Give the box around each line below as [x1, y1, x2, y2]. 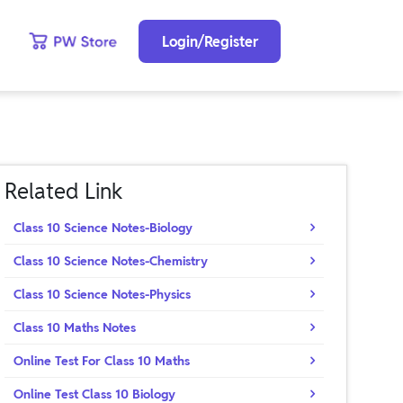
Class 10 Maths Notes [13, 319, 137, 336]
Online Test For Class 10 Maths [13, 353, 191, 369]
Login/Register [161, 31, 258, 51]
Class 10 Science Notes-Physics [13, 286, 192, 302]
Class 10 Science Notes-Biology [13, 219, 193, 236]
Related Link [4, 177, 124, 205]
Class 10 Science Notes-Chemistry [13, 253, 209, 269]
